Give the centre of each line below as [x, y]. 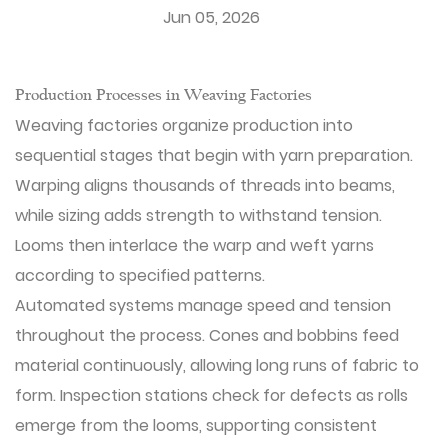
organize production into [255, 125]
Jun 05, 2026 [211, 17]
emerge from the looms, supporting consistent [196, 425]
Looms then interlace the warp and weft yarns [194, 245]
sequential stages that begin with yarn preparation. [214, 155]
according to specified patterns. [140, 275]
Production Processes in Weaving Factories [163, 96]
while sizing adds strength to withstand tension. [198, 215]
